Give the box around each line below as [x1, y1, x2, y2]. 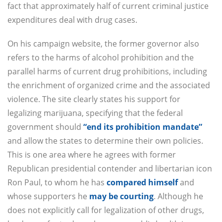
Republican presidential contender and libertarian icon [7, 163, 212, 174]
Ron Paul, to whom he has [7, 177, 107, 188]
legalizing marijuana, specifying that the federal [7, 108, 183, 119]
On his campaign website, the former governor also [7, 38, 199, 50]
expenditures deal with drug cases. [7, 14, 137, 26]
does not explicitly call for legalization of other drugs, [7, 205, 204, 216]
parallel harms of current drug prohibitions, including [7, 66, 207, 77]
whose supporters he [7, 191, 89, 202]
